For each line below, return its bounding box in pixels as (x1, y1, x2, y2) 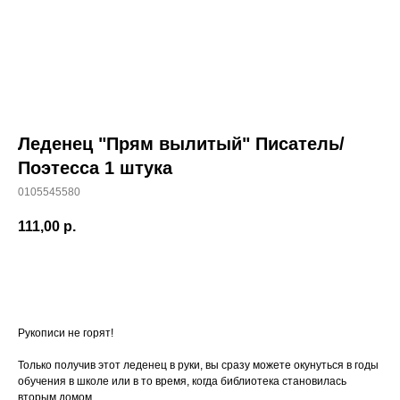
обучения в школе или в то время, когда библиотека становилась (18, 375, 346, 388)
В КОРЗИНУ (163, 269, 237, 284)
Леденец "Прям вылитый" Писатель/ (18, 134, 345, 154)
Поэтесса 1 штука (18, 158, 172, 178)
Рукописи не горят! (18, 327, 113, 340)
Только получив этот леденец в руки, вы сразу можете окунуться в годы (18, 359, 379, 372)
